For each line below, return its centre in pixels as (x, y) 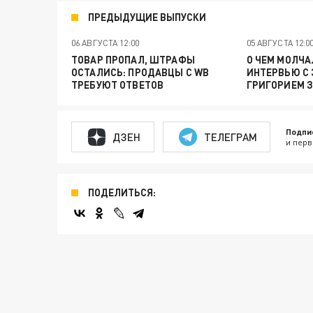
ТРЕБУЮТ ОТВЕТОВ (118, 85)
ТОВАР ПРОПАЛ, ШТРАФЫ (133, 60)
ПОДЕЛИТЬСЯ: (122, 192)
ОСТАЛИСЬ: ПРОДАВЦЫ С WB (140, 72)
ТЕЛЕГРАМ (230, 137)
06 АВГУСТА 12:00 (105, 43)
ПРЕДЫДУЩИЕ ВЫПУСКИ (147, 17)
